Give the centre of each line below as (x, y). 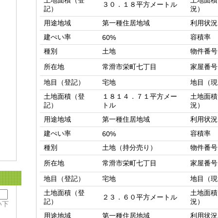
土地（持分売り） (129, 148)
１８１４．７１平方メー (140, 97)
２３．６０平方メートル (140, 197)
